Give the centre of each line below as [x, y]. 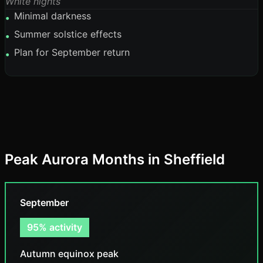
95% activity [55, 227]
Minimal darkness [53, 16]
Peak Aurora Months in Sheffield [115, 159]
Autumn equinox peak [69, 254]
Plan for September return [72, 52]
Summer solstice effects [68, 34]
